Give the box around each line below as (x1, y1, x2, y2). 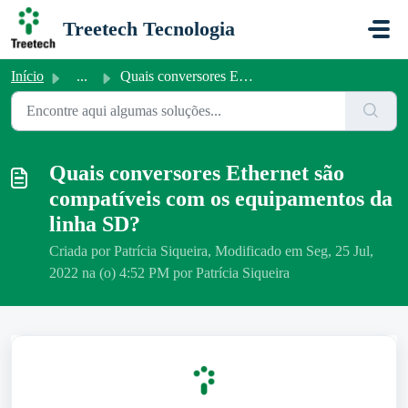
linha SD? (49, 212, 140, 236)
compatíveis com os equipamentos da (49, 187, 393, 210)
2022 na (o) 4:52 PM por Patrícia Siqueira (49, 265, 290, 280)
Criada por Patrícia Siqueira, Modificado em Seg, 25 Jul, (49, 243, 373, 259)
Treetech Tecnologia (62, 17, 235, 40)
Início (11, 68, 44, 84)
